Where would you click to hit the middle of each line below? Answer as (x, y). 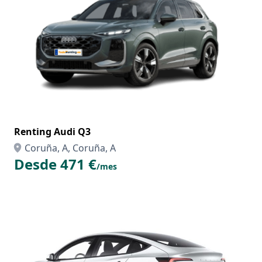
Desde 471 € (55, 164)
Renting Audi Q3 (52, 132)
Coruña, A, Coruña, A (70, 148)
